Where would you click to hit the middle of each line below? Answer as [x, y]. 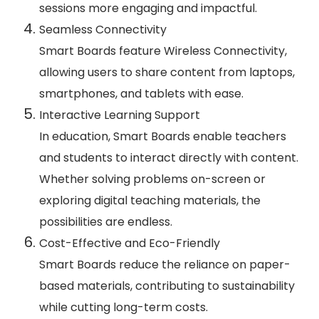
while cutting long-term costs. [124, 308]
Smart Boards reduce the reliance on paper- [165, 265]
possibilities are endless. [106, 222]
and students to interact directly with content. [169, 158]
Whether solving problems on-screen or [152, 179]
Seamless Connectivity [103, 30]
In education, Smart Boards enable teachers [163, 137]
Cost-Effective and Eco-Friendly [130, 244]
